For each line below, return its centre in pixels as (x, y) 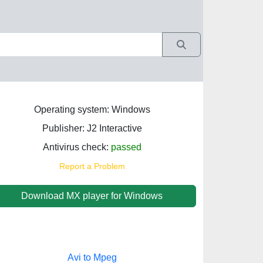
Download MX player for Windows (92, 196)
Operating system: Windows (92, 109)
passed (126, 147)
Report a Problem (92, 166)
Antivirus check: (77, 147)
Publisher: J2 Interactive (92, 128)
